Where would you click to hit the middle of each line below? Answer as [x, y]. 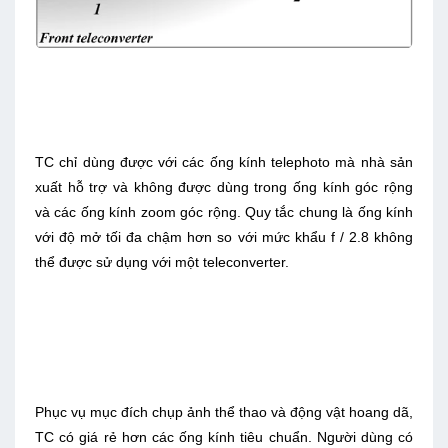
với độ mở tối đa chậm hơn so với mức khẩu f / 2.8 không [224, 237]
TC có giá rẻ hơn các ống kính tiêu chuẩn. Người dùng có [224, 437]
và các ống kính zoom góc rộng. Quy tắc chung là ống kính [224, 212]
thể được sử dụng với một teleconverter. [164, 262]
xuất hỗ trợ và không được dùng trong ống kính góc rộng [224, 187]
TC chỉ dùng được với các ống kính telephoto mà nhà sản [224, 162]
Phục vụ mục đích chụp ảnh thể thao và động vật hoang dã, [224, 412]
